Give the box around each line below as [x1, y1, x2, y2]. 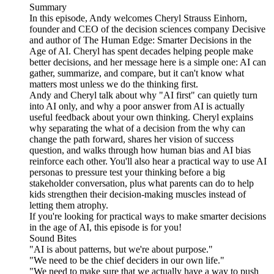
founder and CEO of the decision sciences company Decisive [29, 24, 265, 35]
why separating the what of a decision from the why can [29, 123, 245, 134]
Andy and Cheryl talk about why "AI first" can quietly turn [29, 90, 257, 101]
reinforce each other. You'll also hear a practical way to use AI [29, 156, 267, 167]
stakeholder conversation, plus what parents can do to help [29, 178, 254, 189]
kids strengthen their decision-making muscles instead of [29, 189, 246, 200]
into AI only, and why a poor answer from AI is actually [29, 101, 245, 112]
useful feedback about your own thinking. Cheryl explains [29, 112, 253, 123]
